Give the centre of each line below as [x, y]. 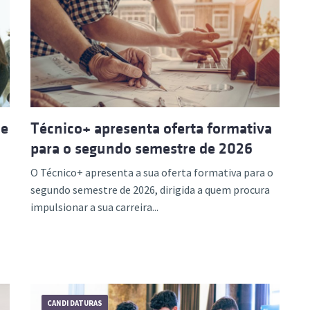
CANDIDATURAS [75, 303]
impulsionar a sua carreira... [94, 207]
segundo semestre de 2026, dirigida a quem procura [150, 189]
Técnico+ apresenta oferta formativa [151, 128]
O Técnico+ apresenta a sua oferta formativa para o [152, 172]
